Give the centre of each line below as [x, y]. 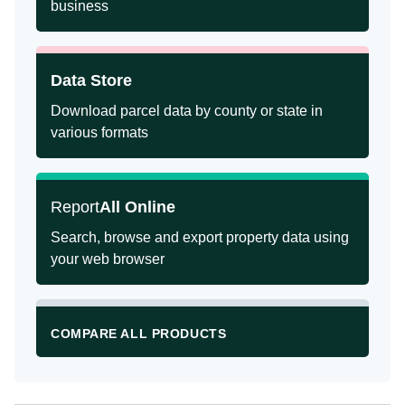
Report [75, 207]
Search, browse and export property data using [200, 237]
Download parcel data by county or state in [187, 111]
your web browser [108, 259]
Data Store [91, 80]
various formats [99, 132]
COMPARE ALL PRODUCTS [139, 334]
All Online [137, 207]
